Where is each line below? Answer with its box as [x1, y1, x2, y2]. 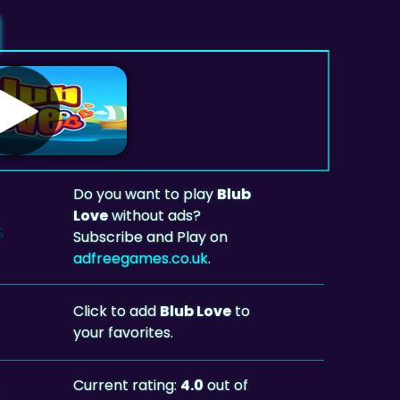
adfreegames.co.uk [73, 247, 209, 269]
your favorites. [73, 321, 174, 343]
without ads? [108, 204, 202, 226]
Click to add [73, 300, 161, 321]
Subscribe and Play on [73, 226, 229, 247]
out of [204, 374, 249, 396]
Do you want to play [73, 183, 218, 204]
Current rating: [73, 374, 181, 396]
